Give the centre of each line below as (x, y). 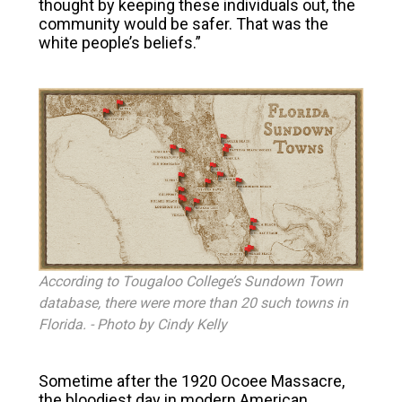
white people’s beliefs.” (119, 43)
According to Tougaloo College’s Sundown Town (190, 282)
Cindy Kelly (192, 325)
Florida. (62, 325)
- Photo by (121, 325)
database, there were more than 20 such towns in (193, 303)
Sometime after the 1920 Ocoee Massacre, (191, 381)
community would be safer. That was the (183, 24)
